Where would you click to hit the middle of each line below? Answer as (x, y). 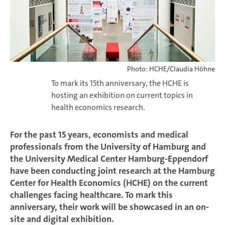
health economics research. (98, 107)
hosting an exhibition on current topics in (122, 95)
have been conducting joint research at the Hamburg (113, 171)
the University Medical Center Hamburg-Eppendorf (109, 159)
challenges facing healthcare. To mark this (91, 195)
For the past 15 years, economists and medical (99, 135)
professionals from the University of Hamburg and (108, 147)
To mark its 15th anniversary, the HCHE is (120, 83)
